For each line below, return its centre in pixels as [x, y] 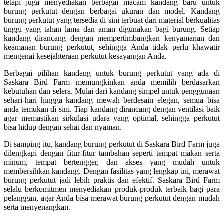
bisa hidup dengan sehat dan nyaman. [63, 127]
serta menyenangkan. [37, 207]
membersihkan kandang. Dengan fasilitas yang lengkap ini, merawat [112, 171]
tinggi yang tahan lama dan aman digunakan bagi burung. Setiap [112, 29]
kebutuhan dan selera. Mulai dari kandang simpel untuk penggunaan [112, 91]
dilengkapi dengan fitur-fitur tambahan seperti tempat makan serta [112, 153]
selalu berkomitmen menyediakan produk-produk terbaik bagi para [112, 189]
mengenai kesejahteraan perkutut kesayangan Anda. [85, 56]
